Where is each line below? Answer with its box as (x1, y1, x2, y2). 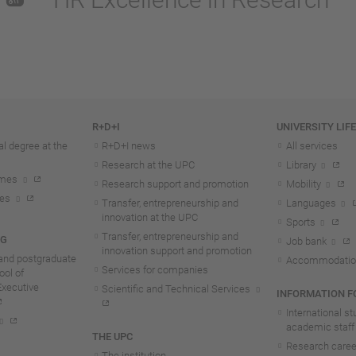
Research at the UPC (102, 159, 195, 172)
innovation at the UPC (102, 211, 199, 224)
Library (285, 159, 316, 172)
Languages (285, 197, 336, 210)
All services (285, 140, 338, 153)
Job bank (285, 235, 327, 248)
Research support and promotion (102, 178, 250, 191)
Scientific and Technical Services (102, 283, 251, 296)
